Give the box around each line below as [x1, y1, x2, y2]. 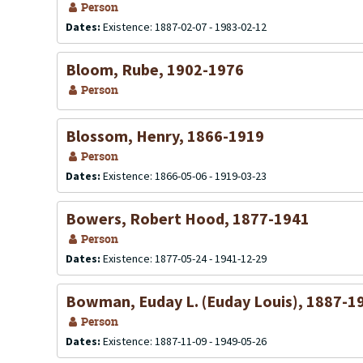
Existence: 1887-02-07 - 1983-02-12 [103, 19, 267, 34]
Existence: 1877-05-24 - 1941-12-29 [103, 251, 267, 266]
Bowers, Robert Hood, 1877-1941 [66, 208, 310, 228]
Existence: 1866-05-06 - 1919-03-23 [103, 169, 267, 183]
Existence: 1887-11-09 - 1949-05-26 [103, 334, 267, 348]
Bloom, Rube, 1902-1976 [66, 59, 244, 79]
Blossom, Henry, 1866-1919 [66, 126, 264, 146]
